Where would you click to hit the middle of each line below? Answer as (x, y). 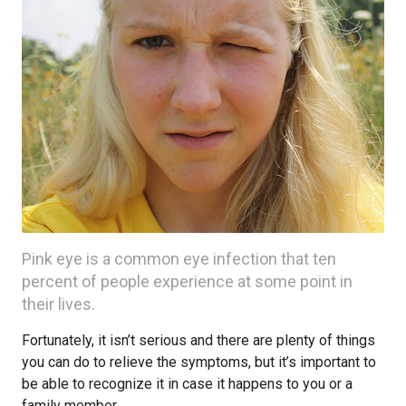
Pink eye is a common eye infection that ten (179, 259)
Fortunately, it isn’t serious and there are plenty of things (198, 340)
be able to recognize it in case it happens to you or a (187, 384)
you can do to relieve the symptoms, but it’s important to (199, 362)
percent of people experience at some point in (187, 281)
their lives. (58, 304)
